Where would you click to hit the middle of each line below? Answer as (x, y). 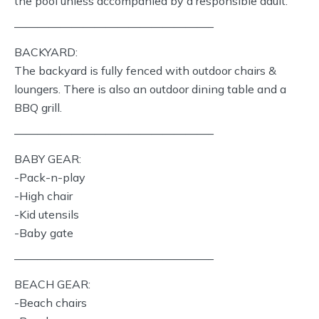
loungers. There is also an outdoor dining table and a (150, 89)
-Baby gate (44, 233)
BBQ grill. (38, 108)
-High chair (43, 196)
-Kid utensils (47, 214)
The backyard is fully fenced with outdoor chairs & (145, 70)
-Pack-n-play (50, 177)
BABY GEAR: (48, 159)
